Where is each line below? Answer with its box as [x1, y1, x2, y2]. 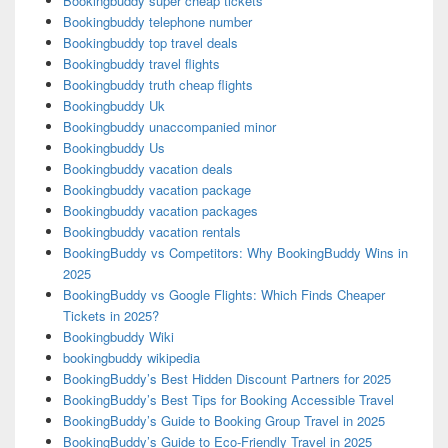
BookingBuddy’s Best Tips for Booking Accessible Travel [62, 390, 394, 410]
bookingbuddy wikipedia [62, 348, 200, 368]
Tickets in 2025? [62, 306, 159, 326]
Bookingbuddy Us [62, 138, 165, 158]
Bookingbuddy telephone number [62, 12, 252, 32]
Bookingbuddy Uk [62, 96, 165, 116]
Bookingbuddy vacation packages [62, 201, 258, 221]
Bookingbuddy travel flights [62, 54, 220, 74]
